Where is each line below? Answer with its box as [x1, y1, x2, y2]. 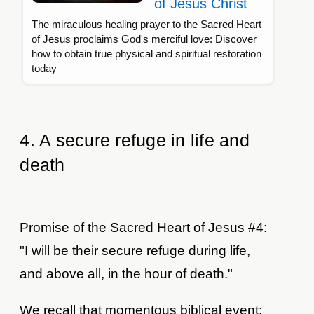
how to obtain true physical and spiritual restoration [32, 48, 262, 60]
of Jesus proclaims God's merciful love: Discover [32, 33, 257, 46]
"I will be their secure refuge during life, [20, 243, 251, 259]
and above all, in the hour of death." [20, 266, 233, 282]
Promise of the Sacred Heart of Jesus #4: [20, 220, 268, 235]
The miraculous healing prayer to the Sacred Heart [32, 18, 262, 31]
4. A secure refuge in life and [20, 130, 250, 151]
